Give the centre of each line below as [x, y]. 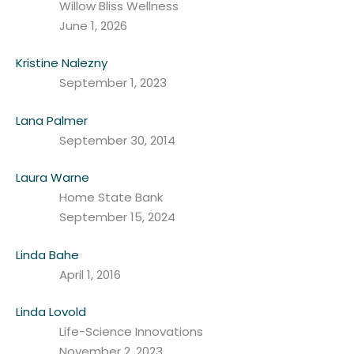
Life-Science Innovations [131, 332]
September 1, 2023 [113, 83]
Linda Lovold [51, 312]
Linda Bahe [47, 254]
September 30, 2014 [117, 140]
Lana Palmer [52, 120]
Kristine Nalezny [62, 63]
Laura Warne [53, 178]
